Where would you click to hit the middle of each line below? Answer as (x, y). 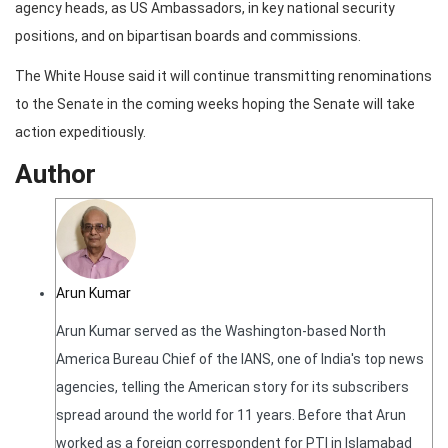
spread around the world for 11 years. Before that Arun (231, 415)
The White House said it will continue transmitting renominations (223, 76)
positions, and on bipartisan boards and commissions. (188, 36)
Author (55, 174)
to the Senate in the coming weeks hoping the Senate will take (215, 104)
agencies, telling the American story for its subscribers (232, 387)
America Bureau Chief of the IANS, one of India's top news (240, 359)
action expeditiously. (80, 132)
